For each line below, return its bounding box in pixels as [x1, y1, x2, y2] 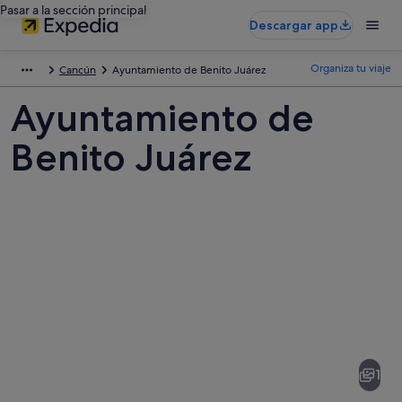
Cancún [59, 63, 96, 77]
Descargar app [249, 17, 338, 33]
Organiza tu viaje [310, 61, 391, 75]
